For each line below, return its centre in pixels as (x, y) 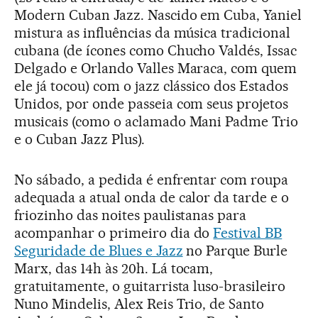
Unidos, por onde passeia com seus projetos (152, 103)
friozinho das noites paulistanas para (131, 215)
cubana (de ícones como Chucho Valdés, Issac (156, 50)
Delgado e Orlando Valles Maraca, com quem (156, 68)
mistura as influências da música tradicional (153, 32)
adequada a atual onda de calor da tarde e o (152, 197)
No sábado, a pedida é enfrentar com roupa (152, 179)
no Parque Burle (235, 250)
